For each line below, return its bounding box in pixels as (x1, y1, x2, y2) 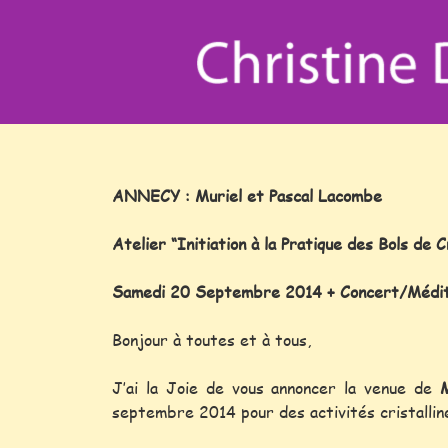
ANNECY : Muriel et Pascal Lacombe (112, 184, 382, 207)
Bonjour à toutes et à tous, (112, 328, 311, 351)
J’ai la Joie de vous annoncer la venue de (112, 376, 440, 399)
